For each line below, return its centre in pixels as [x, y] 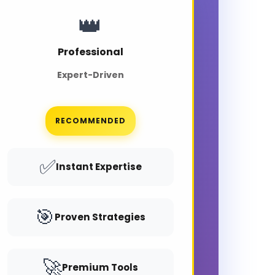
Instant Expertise [99, 167]
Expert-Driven [90, 75]
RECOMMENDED [90, 121]
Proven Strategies [100, 217]
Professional [90, 52]
